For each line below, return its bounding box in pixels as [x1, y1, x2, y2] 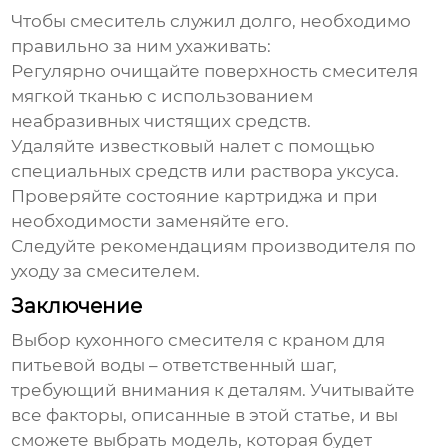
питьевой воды [11, 355, 146, 376]
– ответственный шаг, [145, 355, 338, 376]
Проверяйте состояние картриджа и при [11, 186, 379, 207]
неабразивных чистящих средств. [11, 111, 312, 132]
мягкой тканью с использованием [11, 86, 314, 107]
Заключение [11, 294, 143, 319]
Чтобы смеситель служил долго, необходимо [11, 11, 412, 32]
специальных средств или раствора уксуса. [11, 161, 400, 182]
